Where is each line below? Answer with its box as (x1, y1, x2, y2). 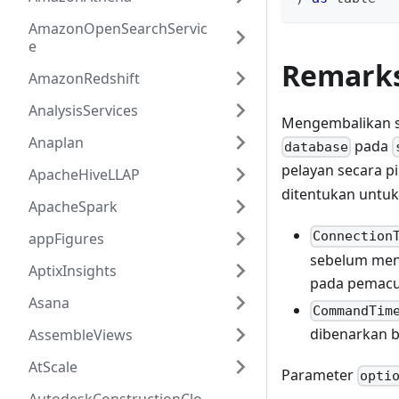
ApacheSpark (28, 197, 118, 216)
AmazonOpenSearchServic (28, 19, 208, 38)
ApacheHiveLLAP (28, 165, 140, 184)
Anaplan (28, 133, 84, 152)
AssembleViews (28, 325, 133, 345)
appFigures (28, 229, 104, 248)
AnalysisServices (28, 101, 138, 120)
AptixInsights (28, 261, 117, 281)
